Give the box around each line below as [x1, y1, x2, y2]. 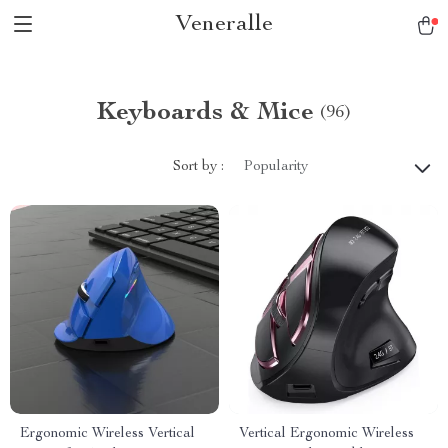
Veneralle [175, 13, 273, 37]
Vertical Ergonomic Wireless [239, 427, 414, 441]
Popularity [244, 160, 308, 174]
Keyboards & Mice [97, 100, 314, 126]
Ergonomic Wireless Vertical [20, 427, 195, 441]
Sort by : [173, 159, 224, 174]
